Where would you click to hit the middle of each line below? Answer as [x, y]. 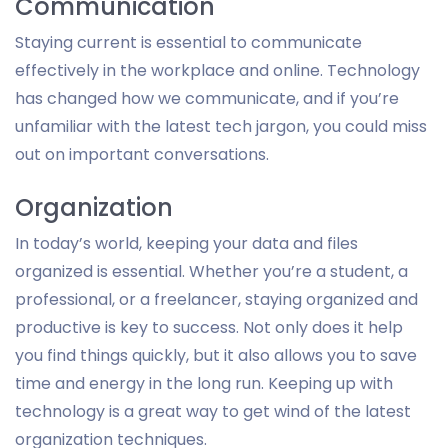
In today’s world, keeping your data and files [186, 243]
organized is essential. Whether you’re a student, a [211, 271]
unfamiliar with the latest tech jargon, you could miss [221, 126]
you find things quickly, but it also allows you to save [216, 355]
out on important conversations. [142, 154]
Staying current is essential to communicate [188, 42]
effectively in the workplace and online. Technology [217, 70]
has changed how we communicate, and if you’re [207, 98]
